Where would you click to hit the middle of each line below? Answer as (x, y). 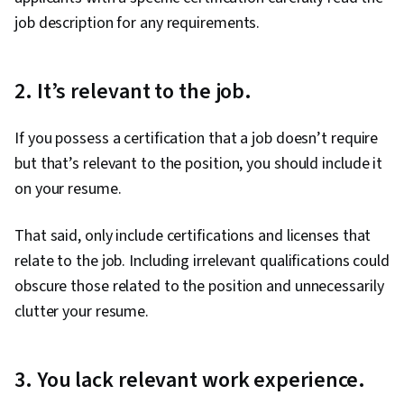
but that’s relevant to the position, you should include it (199, 164)
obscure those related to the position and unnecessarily (199, 287)
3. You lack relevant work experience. (193, 381)
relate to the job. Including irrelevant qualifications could (202, 262)
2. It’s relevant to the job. (136, 92)
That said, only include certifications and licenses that (193, 236)
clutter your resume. (83, 312)
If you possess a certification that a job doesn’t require (197, 139)
